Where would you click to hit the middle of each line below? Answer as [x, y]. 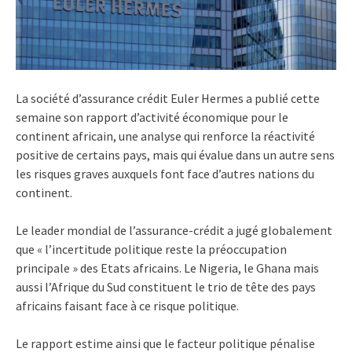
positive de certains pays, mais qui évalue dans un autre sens [175, 154]
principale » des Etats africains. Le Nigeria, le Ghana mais [167, 268]
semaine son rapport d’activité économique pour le [152, 117]
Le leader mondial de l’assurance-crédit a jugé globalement [174, 230]
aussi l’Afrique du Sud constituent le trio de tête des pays [166, 286]
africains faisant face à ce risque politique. [127, 305]
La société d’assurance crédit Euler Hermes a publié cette [168, 98]
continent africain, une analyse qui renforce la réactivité [165, 136]
